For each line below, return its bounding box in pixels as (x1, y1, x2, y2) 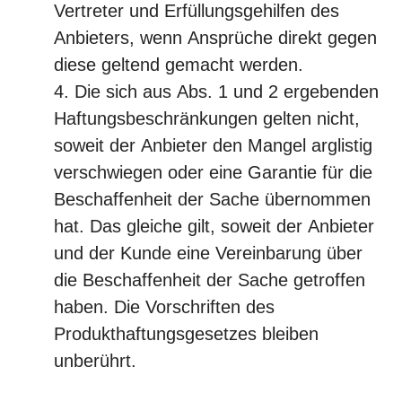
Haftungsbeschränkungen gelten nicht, (54, 109, 360, 128)
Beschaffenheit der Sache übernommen (54, 189, 371, 209)
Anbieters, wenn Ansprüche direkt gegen (54, 28, 377, 48)
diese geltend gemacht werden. (54, 55, 303, 74)
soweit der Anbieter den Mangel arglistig (54, 135, 372, 155)
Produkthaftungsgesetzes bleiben (54, 324, 319, 344)
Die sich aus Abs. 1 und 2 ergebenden (74, 82, 379, 101)
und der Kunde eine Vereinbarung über (54, 243, 363, 263)
